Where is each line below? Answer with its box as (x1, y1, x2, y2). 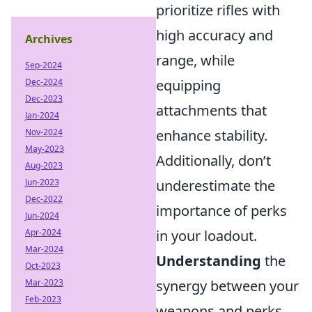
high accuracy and (156, 25, 273, 45)
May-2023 (25, 143, 64, 155)
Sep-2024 (25, 59, 62, 71)
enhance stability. (156, 125, 267, 145)
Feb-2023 (25, 293, 61, 305)
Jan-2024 (25, 109, 59, 121)
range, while (156, 50, 235, 70)
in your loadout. (156, 226, 257, 245)
